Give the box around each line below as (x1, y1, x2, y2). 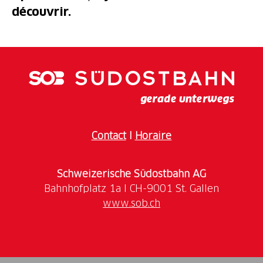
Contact (91, 130, 126, 141)
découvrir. (12, 5, 72, 18)
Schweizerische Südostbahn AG (57, 168, 206, 179)
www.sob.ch (103, 197, 160, 208)
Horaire (134, 130, 172, 141)
